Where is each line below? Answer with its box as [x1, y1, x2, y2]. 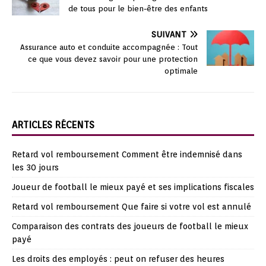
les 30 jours [12, 162, 59, 172]
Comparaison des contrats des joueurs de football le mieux [12, 221, 248, 231]
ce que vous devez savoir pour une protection [28, 54, 198, 64]
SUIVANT [151, 29, 186, 39]
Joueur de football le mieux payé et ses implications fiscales [12, 182, 254, 192]
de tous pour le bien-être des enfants [68, 4, 208, 13]
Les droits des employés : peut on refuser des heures [12, 254, 224, 264]
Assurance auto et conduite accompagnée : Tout [20, 42, 198, 52]
